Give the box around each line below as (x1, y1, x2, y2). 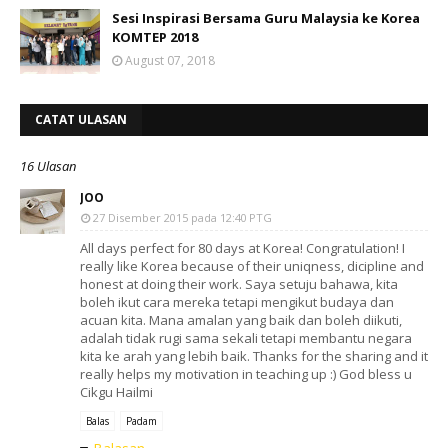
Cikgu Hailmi (80, 383, 153, 401)
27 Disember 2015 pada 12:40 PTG (93, 210, 272, 225)
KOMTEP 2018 (112, 28, 198, 46)
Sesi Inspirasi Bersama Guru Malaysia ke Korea (112, 9, 420, 27)
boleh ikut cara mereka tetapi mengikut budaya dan (80, 293, 394, 311)
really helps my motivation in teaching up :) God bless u (80, 365, 412, 383)
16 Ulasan (20, 157, 76, 175)
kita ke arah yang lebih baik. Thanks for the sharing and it (80, 347, 428, 365)
